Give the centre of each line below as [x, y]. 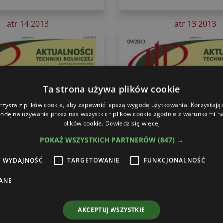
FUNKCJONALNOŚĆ [175, 160]
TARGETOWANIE [94, 160]
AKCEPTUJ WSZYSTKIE [111, 209]
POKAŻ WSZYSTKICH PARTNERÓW [99, 140]
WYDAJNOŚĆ [23, 160]
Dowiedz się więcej [133, 123]
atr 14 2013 [28, 24]
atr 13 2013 [195, 24]
